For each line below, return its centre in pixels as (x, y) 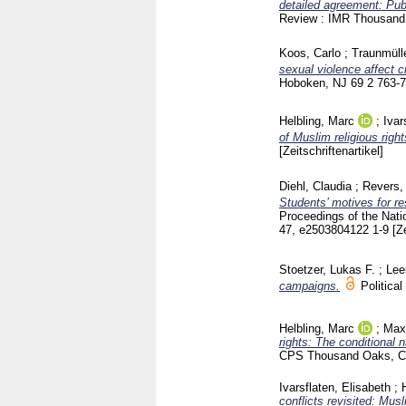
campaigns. (309, 286)
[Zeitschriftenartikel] (331, 150)
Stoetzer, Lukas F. (327, 270)
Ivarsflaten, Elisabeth (335, 387)
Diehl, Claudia (315, 186)
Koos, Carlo (310, 53)
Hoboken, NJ (315, 82)
